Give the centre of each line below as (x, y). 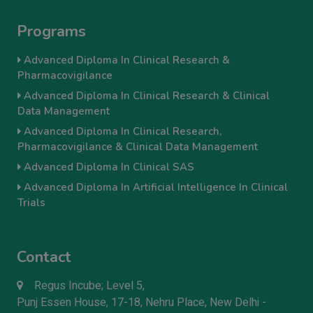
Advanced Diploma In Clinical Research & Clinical (145, 96)
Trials (31, 203)
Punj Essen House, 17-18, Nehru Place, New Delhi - (141, 303)
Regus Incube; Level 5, (89, 286)
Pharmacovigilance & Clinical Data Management (138, 147)
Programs (51, 32)
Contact (44, 257)
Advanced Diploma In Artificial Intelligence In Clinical (154, 188)
